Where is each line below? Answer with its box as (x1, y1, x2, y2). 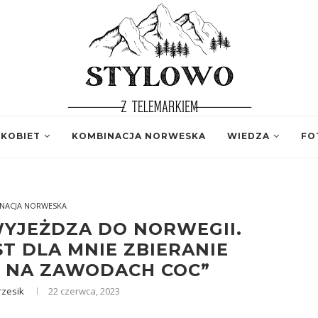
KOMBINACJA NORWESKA (72, 131, 206, 141)
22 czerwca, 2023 (48, 285, 121, 297)
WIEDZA (227, 131, 270, 141)
